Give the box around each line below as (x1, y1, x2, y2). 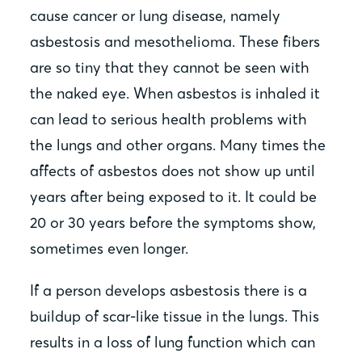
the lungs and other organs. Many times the (30, 136, 326, 155)
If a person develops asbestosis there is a (30, 281, 308, 301)
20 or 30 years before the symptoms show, (30, 213, 317, 233)
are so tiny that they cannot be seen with (30, 58, 310, 78)
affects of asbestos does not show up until (30, 162, 316, 181)
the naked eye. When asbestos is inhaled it (30, 84, 321, 103)
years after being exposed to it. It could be (30, 187, 318, 207)
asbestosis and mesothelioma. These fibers (30, 32, 321, 52)
